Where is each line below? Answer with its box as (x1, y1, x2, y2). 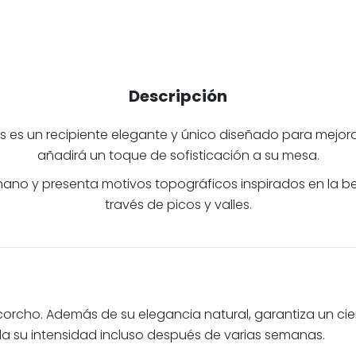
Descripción (129, 84, 227, 107)
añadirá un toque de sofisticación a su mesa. (37, 145, 319, 164)
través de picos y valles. (104, 195, 252, 214)
